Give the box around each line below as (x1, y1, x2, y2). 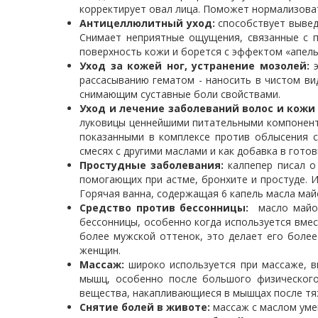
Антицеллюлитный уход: (79, 16, 218, 30)
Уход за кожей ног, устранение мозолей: (79, 59, 314, 72)
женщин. (79, 243, 121, 257)
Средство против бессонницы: (79, 201, 249, 214)
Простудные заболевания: (79, 158, 224, 172)
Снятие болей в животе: (79, 300, 210, 314)
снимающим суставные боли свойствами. (79, 87, 280, 101)
